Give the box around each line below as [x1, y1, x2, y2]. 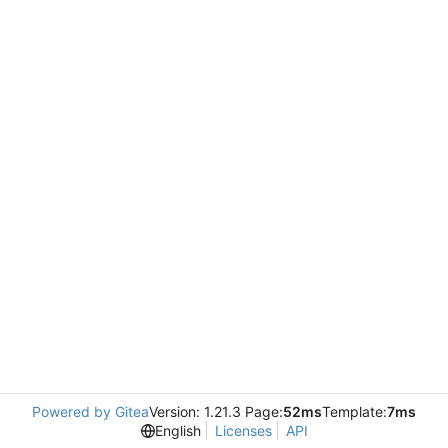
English [154, 422, 201, 439]
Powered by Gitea [32, 403, 149, 420]
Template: [322, 403, 387, 420]
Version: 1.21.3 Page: [149, 403, 283, 420]
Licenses [214, 422, 272, 439]
